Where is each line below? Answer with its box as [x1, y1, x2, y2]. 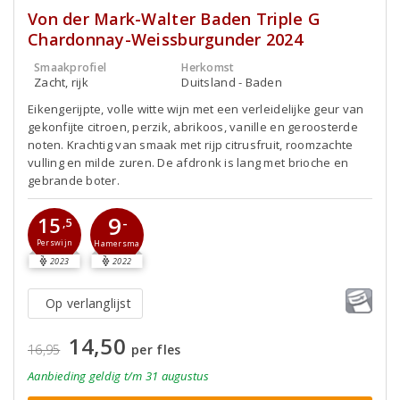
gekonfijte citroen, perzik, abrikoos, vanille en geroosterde [28, 118, 358, 135]
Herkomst [181, 59, 235, 75]
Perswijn [36, 237, 73, 249]
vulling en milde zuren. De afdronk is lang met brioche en [28, 154, 349, 171]
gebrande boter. [28, 171, 121, 188]
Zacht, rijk [34, 73, 88, 90]
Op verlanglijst [46, 294, 131, 312]
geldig [88, 367, 121, 384]
